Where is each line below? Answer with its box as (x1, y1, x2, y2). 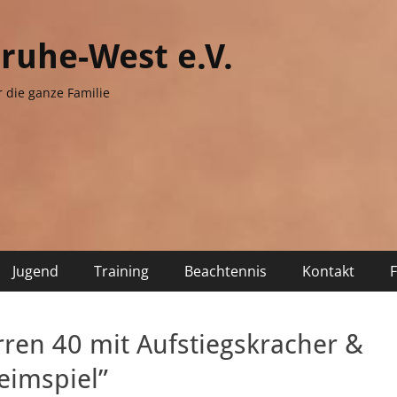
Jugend (12, 261, 58, 281)
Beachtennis (184, 261, 267, 281)
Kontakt (302, 261, 354, 281)
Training (94, 261, 149, 281)
